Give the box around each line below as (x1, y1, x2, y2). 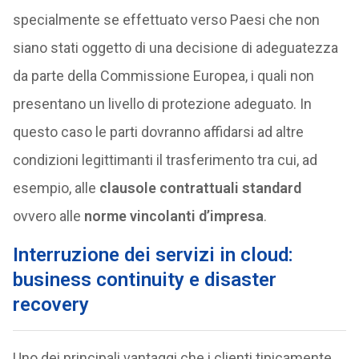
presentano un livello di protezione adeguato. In (12, 95, 312, 112)
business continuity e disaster (12, 268, 276, 291)
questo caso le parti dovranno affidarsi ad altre (12, 123, 304, 140)
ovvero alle (12, 208, 84, 224)
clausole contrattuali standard (99, 179, 301, 196)
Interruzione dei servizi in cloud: (12, 244, 293, 266)
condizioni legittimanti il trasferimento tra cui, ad (12, 151, 317, 168)
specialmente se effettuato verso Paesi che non (12, 11, 320, 28)
